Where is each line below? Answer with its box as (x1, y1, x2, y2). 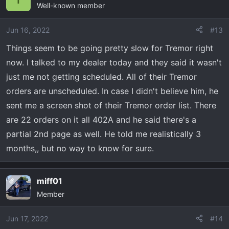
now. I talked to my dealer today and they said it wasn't (6, 57, 222, 67)
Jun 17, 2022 (6, 214, 48, 223)
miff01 (37, 175, 62, 186)
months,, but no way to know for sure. (6, 143, 154, 153)
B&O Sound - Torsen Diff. (19, 8, 102, 17)
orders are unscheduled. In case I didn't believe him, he (6, 85, 218, 96)
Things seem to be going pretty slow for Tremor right (6, 42, 213, 53)
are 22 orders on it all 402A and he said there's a (6, 114, 196, 125)
